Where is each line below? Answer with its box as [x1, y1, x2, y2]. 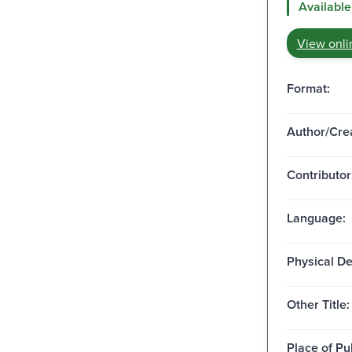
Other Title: [286, 295, 350, 313]
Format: [286, 79, 330, 97]
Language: [286, 208, 346, 227]
